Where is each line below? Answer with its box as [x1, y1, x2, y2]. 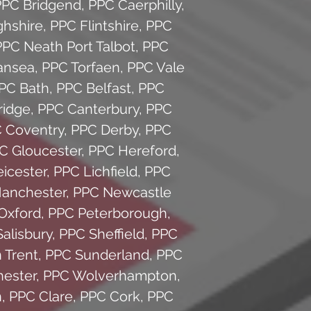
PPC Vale [127, 58, 185, 76]
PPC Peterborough [47, 204, 167, 221]
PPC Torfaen [42, 58, 120, 76]
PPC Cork [79, 287, 140, 305]
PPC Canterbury [37, 100, 139, 117]
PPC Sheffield [59, 225, 144, 242]
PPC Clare [8, 287, 73, 305]
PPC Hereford [88, 142, 176, 159]
